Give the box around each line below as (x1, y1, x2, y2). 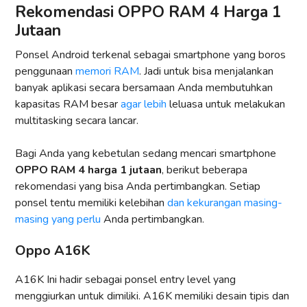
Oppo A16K (15, 241, 90, 260)
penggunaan (15, 64, 75, 79)
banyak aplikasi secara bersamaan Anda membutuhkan (15, 80, 273, 96)
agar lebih (121, 97, 167, 112)
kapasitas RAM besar (15, 97, 121, 112)
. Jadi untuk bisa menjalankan (139, 64, 273, 79)
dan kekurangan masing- (167, 195, 282, 211)
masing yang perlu (15, 212, 101, 228)
